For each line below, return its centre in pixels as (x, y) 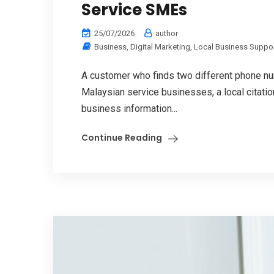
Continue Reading (122, 137)
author (166, 33)
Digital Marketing (160, 46)
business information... (129, 108)
